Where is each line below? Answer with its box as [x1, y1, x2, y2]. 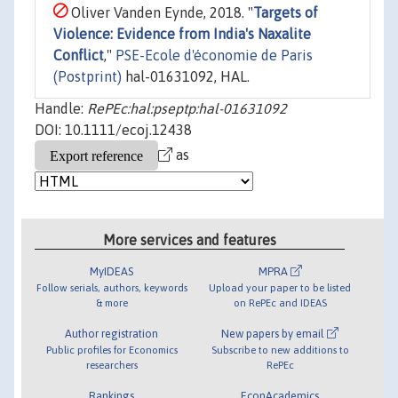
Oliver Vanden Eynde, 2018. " [68, 4, 253, 21]
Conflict [53, 47, 104, 64]
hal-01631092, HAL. [122, 68, 250, 85]
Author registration [65, 326, 159, 340]
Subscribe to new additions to [211, 343, 349, 355]
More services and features [103, 231, 277, 248]
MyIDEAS [90, 264, 134, 278]
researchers [85, 358, 138, 370]
